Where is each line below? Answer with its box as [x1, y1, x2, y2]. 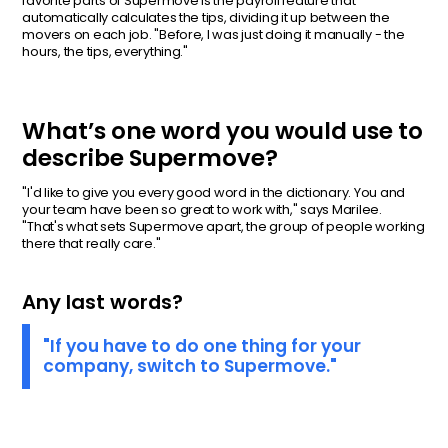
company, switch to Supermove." [43, 354, 338, 379]
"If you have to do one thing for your [43, 334, 362, 359]
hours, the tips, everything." [22, 43, 188, 61]
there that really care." [22, 234, 161, 252]
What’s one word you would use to [22, 115, 424, 148]
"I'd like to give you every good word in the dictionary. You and [22, 183, 406, 201]
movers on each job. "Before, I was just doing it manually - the [22, 26, 405, 44]
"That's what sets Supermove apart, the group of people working [22, 217, 425, 235]
